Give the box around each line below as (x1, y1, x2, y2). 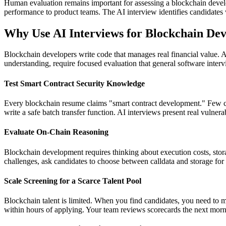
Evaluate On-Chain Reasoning (4, 128, 108, 137)
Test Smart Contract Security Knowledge (4, 79, 145, 88)
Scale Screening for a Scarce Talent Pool (4, 176, 141, 185)
